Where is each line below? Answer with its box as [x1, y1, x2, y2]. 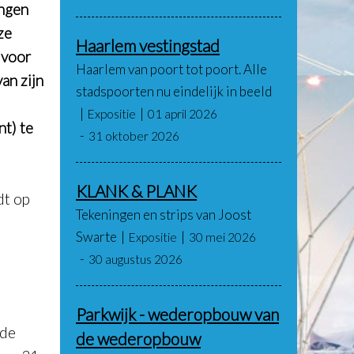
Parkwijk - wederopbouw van [76, 304, 279, 324]
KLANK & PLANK [76, 181, 197, 201]
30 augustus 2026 [88, 252, 183, 266]
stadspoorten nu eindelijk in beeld [76, 83, 272, 100]
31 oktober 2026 [88, 129, 179, 143]
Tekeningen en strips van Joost [76, 206, 251, 223]
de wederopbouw [76, 329, 201, 348]
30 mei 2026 [189, 230, 256, 244]
